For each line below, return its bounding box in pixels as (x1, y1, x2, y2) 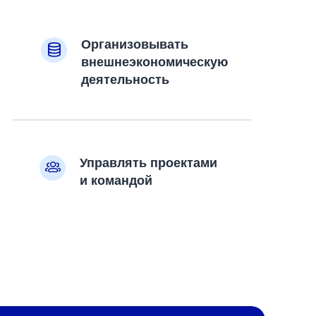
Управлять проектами (80, 156, 217, 170)
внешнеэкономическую (81, 55, 228, 69)
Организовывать (81, 37, 188, 51)
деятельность (81, 73, 169, 87)
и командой (80, 174, 152, 188)
